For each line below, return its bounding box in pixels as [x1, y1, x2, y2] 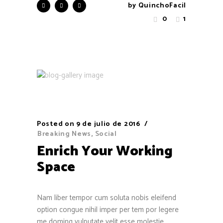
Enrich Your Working [37, 140, 173, 163]
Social [95, 128, 117, 140]
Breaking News [37, 128, 92, 140]
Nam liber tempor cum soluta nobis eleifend [37, 192, 176, 205]
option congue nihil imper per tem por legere [37, 204, 179, 217]
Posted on [37, 118, 75, 130]
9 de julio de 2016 [76, 118, 140, 130]
